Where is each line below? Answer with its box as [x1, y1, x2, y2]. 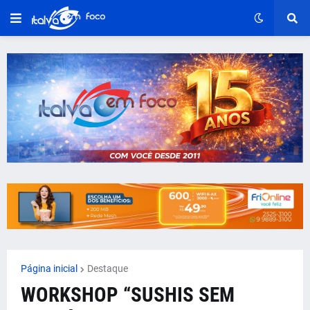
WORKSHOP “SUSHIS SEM [21, 283, 235, 307]
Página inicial [21, 263, 77, 275]
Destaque [87, 263, 128, 275]
